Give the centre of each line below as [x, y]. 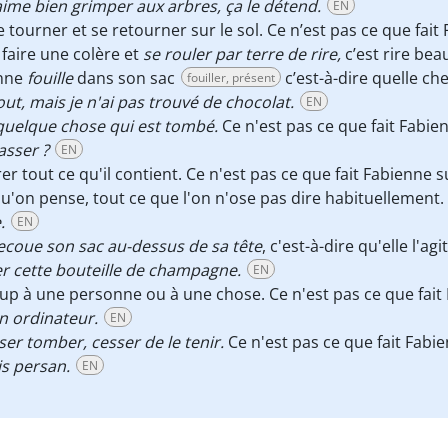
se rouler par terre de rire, [242, 54]
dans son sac [128, 78]
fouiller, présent [231, 77]
